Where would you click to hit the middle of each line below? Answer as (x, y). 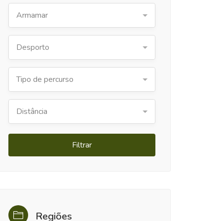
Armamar (32, 15)
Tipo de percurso (45, 79)
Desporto (33, 47)
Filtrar (82, 145)
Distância (32, 111)
